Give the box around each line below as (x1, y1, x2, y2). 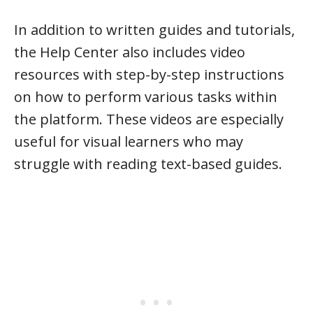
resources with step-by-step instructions (14, 65, 284, 84)
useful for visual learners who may (14, 132, 243, 151)
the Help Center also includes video (14, 43, 245, 61)
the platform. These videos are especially (14, 110, 284, 129)
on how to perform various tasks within (14, 87, 277, 106)
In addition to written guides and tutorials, (14, 20, 295, 39)
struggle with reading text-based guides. (14, 154, 282, 173)
